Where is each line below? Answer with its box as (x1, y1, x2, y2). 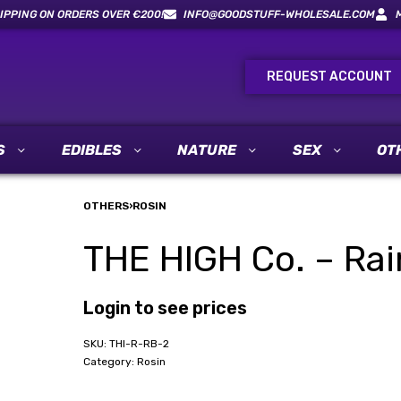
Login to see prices (82, 297, 247, 319)
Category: (82, 355, 137, 368)
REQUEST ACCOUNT (267, 69, 392, 84)
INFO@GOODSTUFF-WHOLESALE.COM (183, 8, 376, 21)
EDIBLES (61, 141, 122, 158)
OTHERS (82, 200, 129, 212)
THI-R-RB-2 (108, 337, 169, 350)
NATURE (177, 141, 236, 158)
